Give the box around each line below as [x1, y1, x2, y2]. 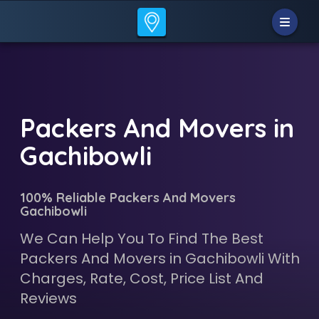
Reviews [19, 288, 77, 308]
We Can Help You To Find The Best [19, 229, 263, 249]
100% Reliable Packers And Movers [19, 189, 236, 206]
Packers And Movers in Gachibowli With [19, 249, 300, 268]
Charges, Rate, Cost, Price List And [19, 268, 263, 288]
